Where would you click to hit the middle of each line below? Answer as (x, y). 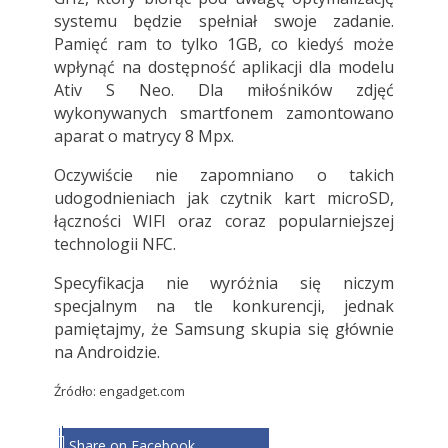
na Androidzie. (106, 352)
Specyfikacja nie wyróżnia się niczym (224, 283)
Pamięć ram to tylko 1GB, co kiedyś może (224, 44)
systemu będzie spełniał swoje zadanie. (224, 21)
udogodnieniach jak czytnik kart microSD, (224, 198)
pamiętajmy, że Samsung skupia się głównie (224, 329)
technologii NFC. (114, 244)
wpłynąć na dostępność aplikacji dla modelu (224, 67)
